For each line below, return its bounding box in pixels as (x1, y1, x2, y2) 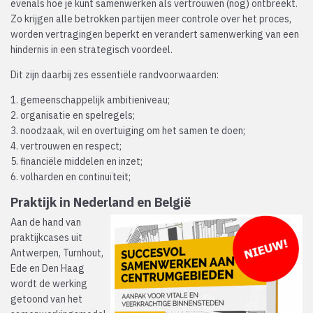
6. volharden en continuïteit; (10, 170, 131, 184)
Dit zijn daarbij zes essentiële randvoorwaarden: (10, 68, 219, 82)
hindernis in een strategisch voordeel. (10, 43, 173, 57)
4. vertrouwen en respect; (10, 140, 122, 153)
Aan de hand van (10, 216, 81, 229)
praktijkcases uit (10, 231, 82, 245)
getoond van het (10, 293, 82, 306)
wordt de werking (10, 277, 87, 291)
